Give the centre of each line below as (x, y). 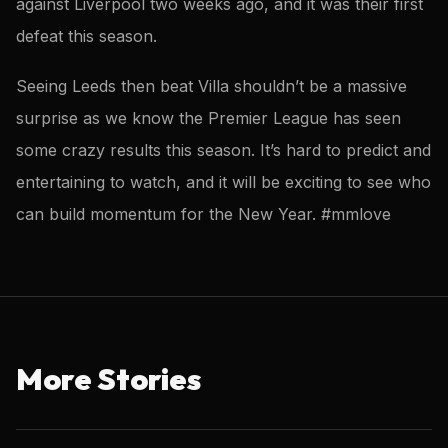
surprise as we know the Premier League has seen (208, 117)
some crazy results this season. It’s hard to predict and (223, 149)
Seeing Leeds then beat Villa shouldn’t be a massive (211, 85)
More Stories (108, 378)
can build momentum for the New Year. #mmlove (203, 213)
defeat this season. (86, 36)
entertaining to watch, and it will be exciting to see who (223, 181)
